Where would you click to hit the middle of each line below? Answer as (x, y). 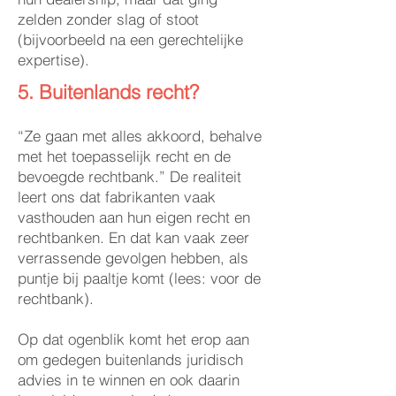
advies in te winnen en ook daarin (129, 380)
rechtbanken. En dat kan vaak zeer (133, 237)
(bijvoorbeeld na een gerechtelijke (130, 39)
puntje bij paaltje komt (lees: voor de (139, 278)
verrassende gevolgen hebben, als (133, 258)
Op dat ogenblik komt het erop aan (133, 339)
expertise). (56, 60)
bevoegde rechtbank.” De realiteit (129, 176)
